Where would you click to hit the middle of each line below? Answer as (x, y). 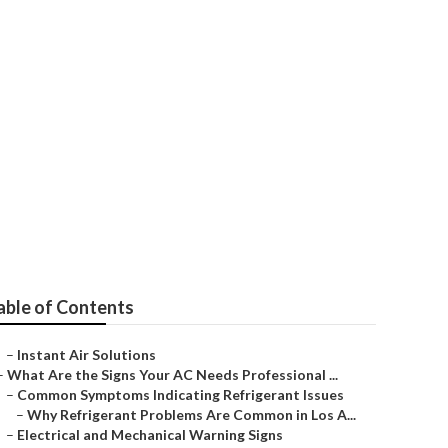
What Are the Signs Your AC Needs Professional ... (172, 374)
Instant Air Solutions (86, 354)
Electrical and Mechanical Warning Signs (150, 434)
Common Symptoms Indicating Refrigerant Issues (180, 394)
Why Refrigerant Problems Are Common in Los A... (191, 414)
